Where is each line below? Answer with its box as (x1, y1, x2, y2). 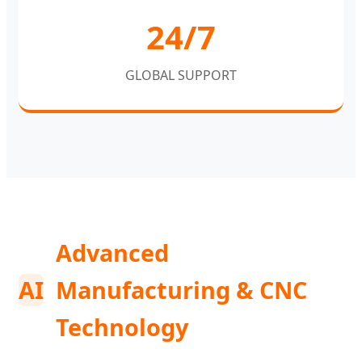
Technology (56, 310, 188, 343)
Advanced (56, 236, 169, 268)
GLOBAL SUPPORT (125, 65, 237, 84)
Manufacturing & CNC (56, 273, 307, 305)
